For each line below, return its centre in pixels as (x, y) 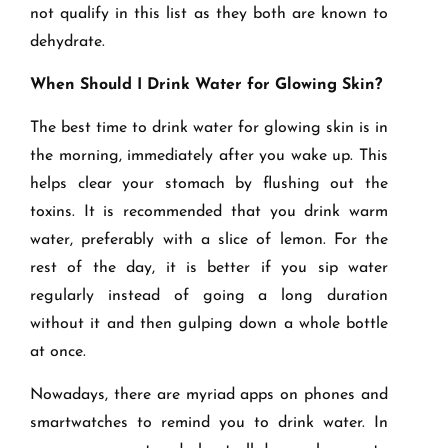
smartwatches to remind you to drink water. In (209, 423)
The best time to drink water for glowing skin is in (209, 128)
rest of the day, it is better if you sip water (209, 268)
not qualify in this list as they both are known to (209, 14)
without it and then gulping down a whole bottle (209, 324)
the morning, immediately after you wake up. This (209, 156)
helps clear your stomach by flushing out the (209, 184)
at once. (58, 352)
